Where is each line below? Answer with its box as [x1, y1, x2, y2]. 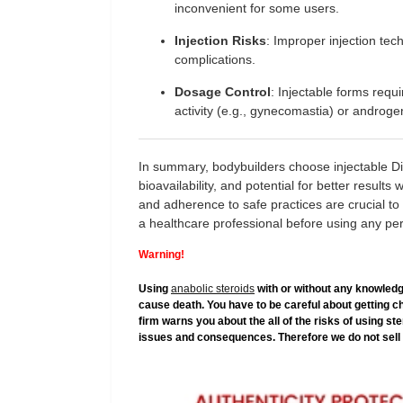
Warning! [139, 248, 184, 261]
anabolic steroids [171, 282, 255, 295]
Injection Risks [175, 33, 266, 48]
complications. [175, 52, 255, 67]
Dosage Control [175, 85, 271, 99]
